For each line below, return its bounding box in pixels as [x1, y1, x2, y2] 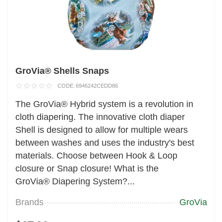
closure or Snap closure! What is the [15, 163, 159, 173]
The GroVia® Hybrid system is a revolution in [15, 99, 194, 109]
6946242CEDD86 [76, 82, 118, 89]
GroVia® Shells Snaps [15, 65, 110, 76]
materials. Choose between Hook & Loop [15, 150, 178, 161]
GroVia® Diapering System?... [15, 176, 135, 186]
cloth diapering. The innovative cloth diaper [15, 111, 185, 122]
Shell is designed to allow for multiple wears [15, 124, 188, 135]
